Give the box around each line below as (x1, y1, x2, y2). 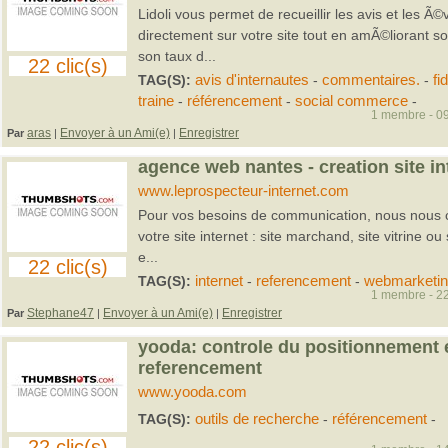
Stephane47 (27, 306, 94, 320)
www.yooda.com (137, 384, 247, 400)
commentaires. (321, 72, 420, 88)
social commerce (294, 93, 408, 109)
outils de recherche (194, 411, 319, 427)
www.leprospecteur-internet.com (137, 183, 349, 199)
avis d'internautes (194, 72, 309, 88)
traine (137, 93, 174, 109)
